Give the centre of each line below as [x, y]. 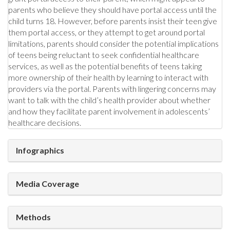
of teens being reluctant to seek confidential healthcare [104, 54]
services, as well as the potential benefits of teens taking [105, 66]
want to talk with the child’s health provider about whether [109, 100]
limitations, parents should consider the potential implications [113, 43]
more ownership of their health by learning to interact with [108, 77]
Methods [33, 217]
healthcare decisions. [45, 122]
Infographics [40, 150]
